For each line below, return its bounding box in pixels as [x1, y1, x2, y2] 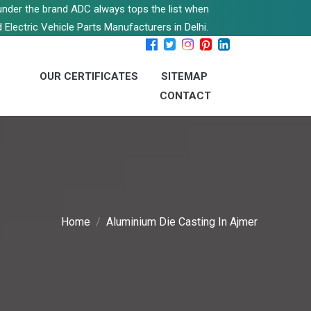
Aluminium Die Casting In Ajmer [106, 215, 258, 229]
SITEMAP [161, 70, 208, 83]
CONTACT [160, 90, 211, 102]
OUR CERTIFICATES [40, 70, 138, 83]
